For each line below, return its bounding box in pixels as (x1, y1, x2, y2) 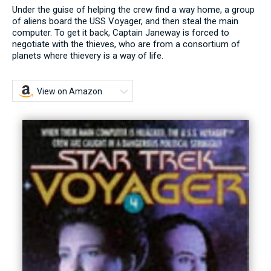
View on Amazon (37, 86, 102, 96)
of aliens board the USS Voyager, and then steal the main (12, 15, 238, 27)
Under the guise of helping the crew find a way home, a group (12, 4, 255, 15)
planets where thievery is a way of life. (12, 50, 163, 61)
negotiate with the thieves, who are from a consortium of (12, 38, 240, 50)
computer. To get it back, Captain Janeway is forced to (12, 27, 229, 38)
